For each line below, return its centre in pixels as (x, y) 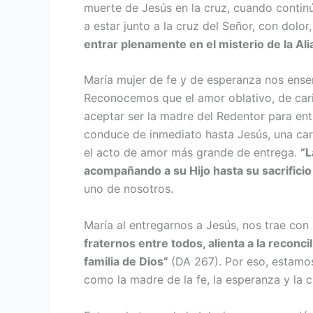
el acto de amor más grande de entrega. (192, 153)
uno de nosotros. (129, 189)
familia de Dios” (128, 261)
